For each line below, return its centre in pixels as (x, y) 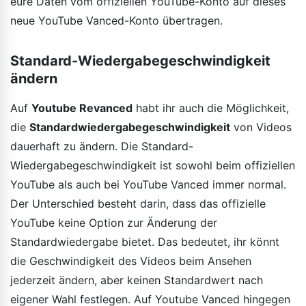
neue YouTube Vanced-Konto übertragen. (116, 20)
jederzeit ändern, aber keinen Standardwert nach (137, 280)
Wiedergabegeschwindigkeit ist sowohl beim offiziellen (153, 165)
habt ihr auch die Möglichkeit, (211, 108)
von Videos (261, 127)
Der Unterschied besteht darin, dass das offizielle (138, 203)
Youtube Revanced (82, 108)
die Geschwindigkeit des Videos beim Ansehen (131, 261)
